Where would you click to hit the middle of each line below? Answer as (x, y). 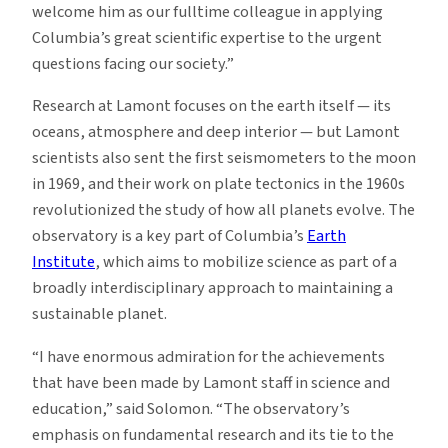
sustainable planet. (99, 314)
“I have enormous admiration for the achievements (208, 356)
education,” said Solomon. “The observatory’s (191, 408)
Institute (63, 262)
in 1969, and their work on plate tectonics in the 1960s (218, 184)
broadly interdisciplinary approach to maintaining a (212, 288)
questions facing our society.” (133, 64)
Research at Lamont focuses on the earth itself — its (211, 106)
